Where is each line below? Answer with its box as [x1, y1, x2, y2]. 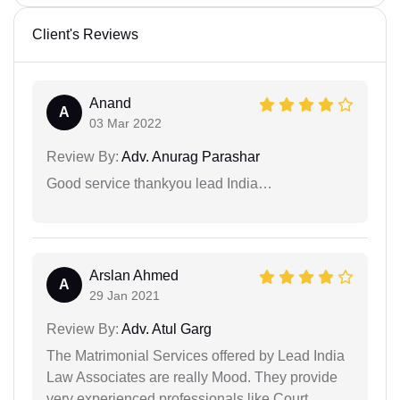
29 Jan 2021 [89, 288, 160, 304]
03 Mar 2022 [89, 116, 162, 131]
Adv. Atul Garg [119, 321, 212, 337]
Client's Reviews [32, 27, 138, 43]
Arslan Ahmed [89, 268, 179, 284]
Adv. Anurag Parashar [119, 149, 260, 165]
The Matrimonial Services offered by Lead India [46, 348, 345, 364]
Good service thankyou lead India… [46, 176, 272, 192]
